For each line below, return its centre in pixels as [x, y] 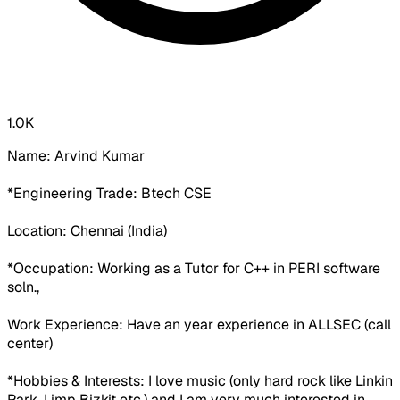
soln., [23, 287]
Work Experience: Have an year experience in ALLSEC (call [199, 325]
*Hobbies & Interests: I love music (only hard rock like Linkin [200, 381]
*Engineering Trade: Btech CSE [109, 194]
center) [30, 344]
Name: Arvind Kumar [76, 156]
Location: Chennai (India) [87, 231]
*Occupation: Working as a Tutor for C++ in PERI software [194, 269]
